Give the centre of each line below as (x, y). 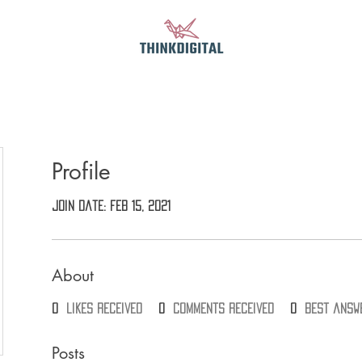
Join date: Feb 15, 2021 (111, 206)
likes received (104, 308)
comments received (223, 308)
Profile (81, 171)
